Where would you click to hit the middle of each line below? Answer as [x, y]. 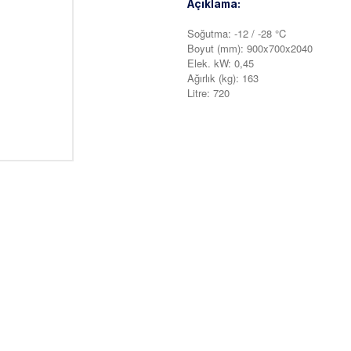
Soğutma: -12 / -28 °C [237, 33]
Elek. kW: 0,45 [221, 63]
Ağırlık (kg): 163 [223, 78]
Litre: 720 [208, 92]
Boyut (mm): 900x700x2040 [250, 48]
